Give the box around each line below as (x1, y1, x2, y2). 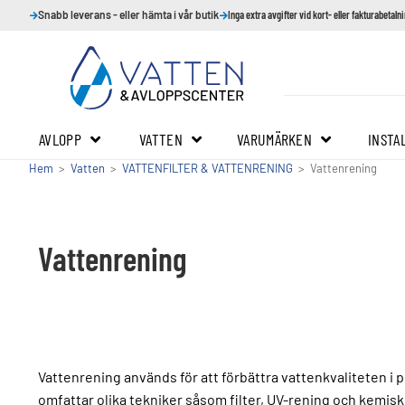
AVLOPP (39, 129, 81, 149)
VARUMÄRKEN (237, 129, 312, 149)
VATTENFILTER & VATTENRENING (122, 161, 293, 175)
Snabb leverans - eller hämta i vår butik (38, 7, 219, 21)
